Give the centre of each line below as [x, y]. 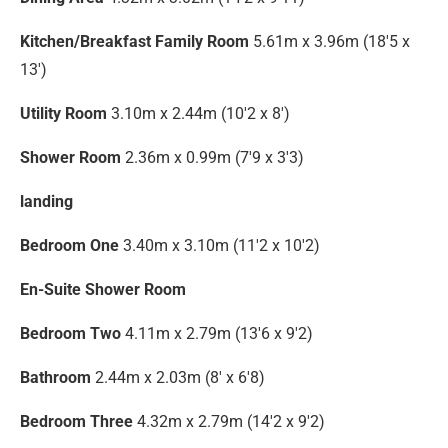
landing [46, 202]
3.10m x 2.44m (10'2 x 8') [200, 114]
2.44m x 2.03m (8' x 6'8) [180, 378]
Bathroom [55, 378]
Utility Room [63, 114]
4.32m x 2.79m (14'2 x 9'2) [231, 422]
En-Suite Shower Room [103, 290]
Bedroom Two [70, 334]
